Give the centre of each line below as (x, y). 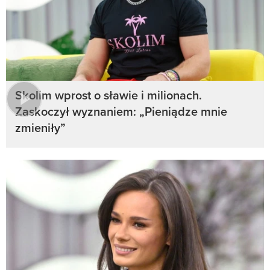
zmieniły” (40, 128)
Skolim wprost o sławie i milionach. (108, 95)
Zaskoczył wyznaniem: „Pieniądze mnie (121, 111)
